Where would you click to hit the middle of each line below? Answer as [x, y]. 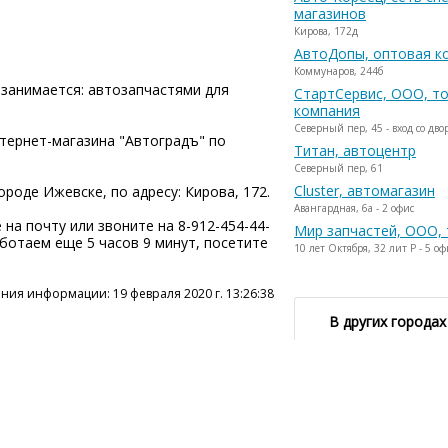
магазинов [330, 13]
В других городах [387, 321]
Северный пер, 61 [338, 168]
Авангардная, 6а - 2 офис [354, 208]
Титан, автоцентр [355, 150]
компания [327, 110]
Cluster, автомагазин [364, 190]
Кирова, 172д [326, 31]
